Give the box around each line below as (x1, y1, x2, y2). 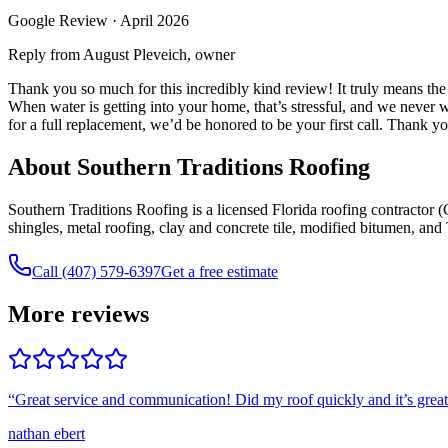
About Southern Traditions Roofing (8, 153, 370, 180)
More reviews (8, 300, 149, 327)
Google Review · (8, 11, 120, 29)
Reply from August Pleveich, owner (8, 45, 235, 63)
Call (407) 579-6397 (32, 262, 161, 280)
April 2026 (120, 11, 189, 29)
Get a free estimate (161, 262, 278, 280)
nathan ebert (8, 425, 85, 443)
